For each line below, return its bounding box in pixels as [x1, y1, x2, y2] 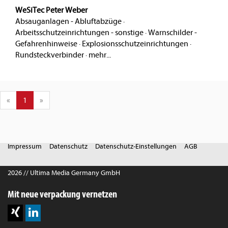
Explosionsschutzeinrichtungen [82, 39, 188, 49]
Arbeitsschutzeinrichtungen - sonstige [15, 28, 144, 38]
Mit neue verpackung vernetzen [8, 188, 117, 201]
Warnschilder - [148, 28, 197, 38]
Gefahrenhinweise [15, 39, 77, 49]
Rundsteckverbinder [15, 50, 84, 60]
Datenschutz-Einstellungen [95, 142, 177, 151]
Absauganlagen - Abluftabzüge [15, 17, 122, 26]
